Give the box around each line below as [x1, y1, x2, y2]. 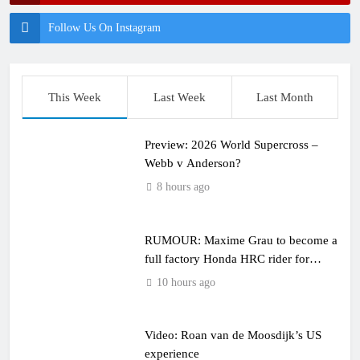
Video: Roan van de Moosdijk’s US [144, 328, 321, 342]
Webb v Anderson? [144, 156, 241, 170]
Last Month [256, 91, 314, 104]
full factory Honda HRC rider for [144, 251, 309, 265]
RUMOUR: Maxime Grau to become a [144, 232, 337, 247]
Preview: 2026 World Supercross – [144, 137, 318, 152]
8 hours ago [156, 181, 210, 194]
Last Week [153, 91, 206, 104]
